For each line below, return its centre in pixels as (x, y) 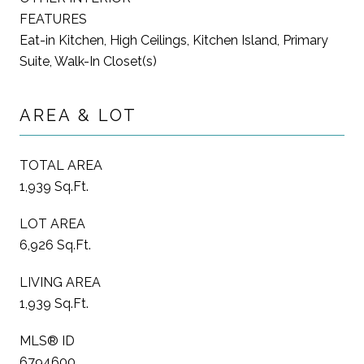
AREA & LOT (78, 115)
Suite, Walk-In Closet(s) (88, 61)
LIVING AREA (60, 282)
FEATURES (53, 19)
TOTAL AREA (61, 165)
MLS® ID (47, 340)
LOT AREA (52, 223)
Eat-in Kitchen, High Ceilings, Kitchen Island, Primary (174, 40)
